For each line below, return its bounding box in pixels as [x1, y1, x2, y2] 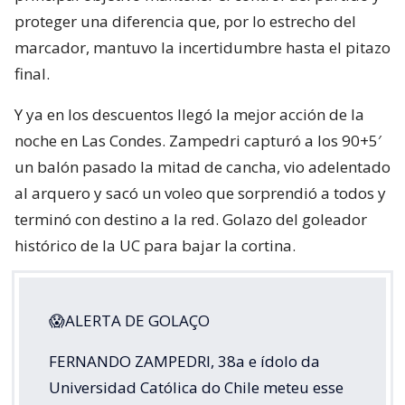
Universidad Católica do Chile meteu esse [49, 377, 344, 399]
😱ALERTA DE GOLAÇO [49, 310, 210, 332]
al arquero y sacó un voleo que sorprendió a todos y [14, 183, 386, 204]
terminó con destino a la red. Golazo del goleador [14, 209, 367, 231]
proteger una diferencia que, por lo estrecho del [14, 11, 356, 33]
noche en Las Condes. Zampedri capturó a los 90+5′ [14, 130, 381, 152]
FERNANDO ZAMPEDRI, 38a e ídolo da [49, 351, 320, 372]
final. [14, 63, 50, 85]
